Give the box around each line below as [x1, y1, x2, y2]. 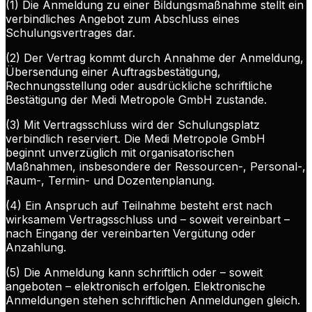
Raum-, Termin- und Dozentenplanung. [6, 173, 214, 188]
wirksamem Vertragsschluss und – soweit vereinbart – [6, 212, 290, 227]
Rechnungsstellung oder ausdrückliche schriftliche [6, 79, 272, 93]
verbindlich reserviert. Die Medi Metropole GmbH [6, 132, 265, 146]
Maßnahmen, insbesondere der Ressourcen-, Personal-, [6, 159, 306, 174]
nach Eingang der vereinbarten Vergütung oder [6, 226, 256, 241]
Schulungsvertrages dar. [6, 26, 135, 40]
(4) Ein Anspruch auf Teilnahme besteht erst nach [6, 198, 272, 213]
